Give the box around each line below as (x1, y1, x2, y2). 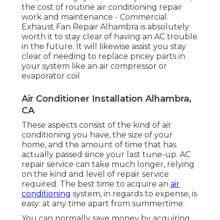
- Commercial (113, 12, 167, 22)
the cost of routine (22, 2, 97, 12)
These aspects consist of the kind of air (22, 120, 171, 130)
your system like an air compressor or (22, 61, 167, 71)
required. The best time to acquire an (22, 179, 170, 189)
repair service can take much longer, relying (22, 159, 194, 169)
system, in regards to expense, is (71, 189, 197, 198)
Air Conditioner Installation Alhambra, (22, 93, 192, 104)
